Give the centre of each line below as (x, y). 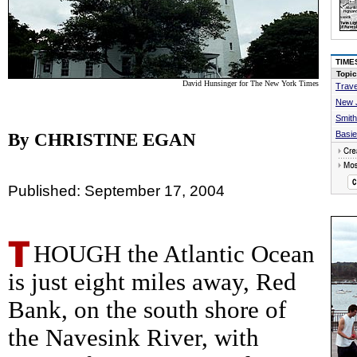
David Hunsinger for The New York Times (251, 83)
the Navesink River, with (133, 337)
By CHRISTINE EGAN (102, 139)
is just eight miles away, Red (152, 282)
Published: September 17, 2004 (116, 190)
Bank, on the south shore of (147, 310)
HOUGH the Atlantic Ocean (174, 254)
